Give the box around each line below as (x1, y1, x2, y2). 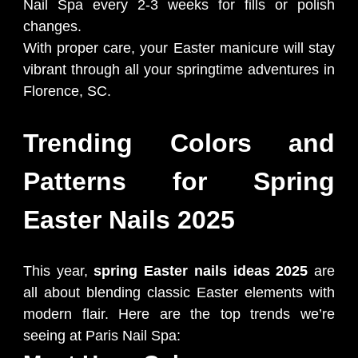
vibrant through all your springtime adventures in (23, 62, 335, 78)
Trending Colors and (23, 129, 335, 158)
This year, (23, 263, 94, 280)
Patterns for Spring (23, 167, 335, 197)
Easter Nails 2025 (23, 205, 235, 235)
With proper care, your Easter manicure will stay (23, 40, 335, 57)
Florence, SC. (23, 83, 111, 100)
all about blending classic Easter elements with (23, 284, 335, 301)
